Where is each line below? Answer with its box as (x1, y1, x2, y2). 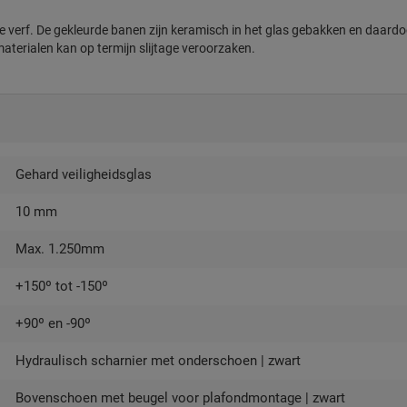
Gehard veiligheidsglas (15, 166, 152, 183)
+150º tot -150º (15, 278, 108, 294)
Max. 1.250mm (15, 241, 104, 257)
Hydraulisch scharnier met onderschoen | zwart (15, 352, 301, 369)
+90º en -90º (15, 315, 91, 332)
